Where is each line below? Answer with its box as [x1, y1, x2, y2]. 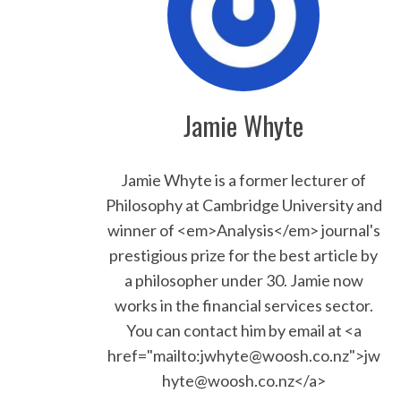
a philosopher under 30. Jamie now [124, 269, 363, 290]
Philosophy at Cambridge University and [105, 194, 382, 215]
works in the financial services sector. [114, 294, 373, 315]
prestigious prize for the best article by [109, 244, 378, 265]
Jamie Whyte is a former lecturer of [121, 169, 366, 190]
